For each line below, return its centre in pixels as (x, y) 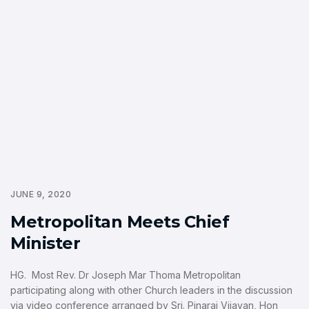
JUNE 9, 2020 (41, 195)
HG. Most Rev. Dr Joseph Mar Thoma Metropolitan (126, 275)
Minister (46, 243)
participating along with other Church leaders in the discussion (151, 290)
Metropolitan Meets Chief (120, 222)
